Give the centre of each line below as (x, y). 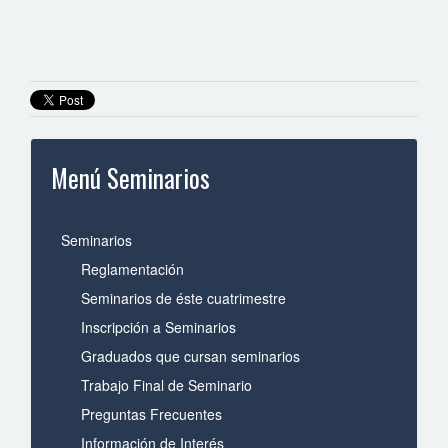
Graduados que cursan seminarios (190, 356)
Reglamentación (132, 269)
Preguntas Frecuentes (151, 414)
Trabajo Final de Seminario (166, 385)
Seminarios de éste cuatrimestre (183, 298)
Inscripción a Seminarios (158, 327)
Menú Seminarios (130, 177)
